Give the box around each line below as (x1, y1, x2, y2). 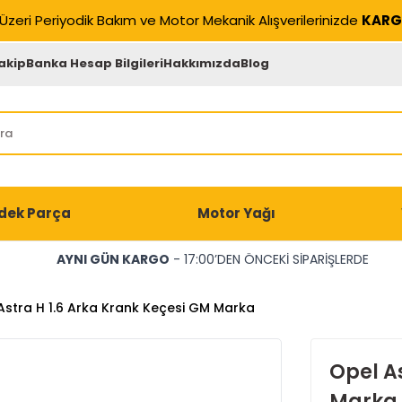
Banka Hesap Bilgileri (26, 54, 164, 72)
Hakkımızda (163, 54, 241, 72)
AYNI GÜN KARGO (56, 250, 170, 268)
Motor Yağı (197, 204, 275, 223)
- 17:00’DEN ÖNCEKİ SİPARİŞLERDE (169, 250, 369, 268)
